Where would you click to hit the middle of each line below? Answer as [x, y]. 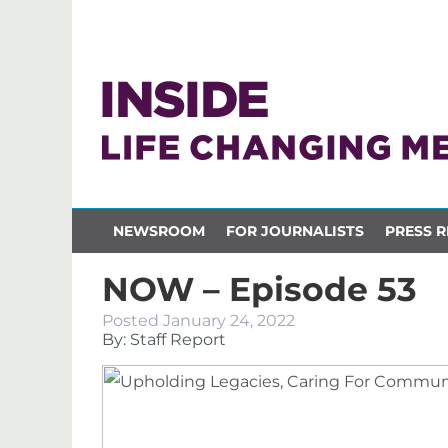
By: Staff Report [164, 339]
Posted [132, 320]
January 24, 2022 [229, 320]
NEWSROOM [158, 230]
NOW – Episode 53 [259, 289]
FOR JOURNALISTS [294, 230]
